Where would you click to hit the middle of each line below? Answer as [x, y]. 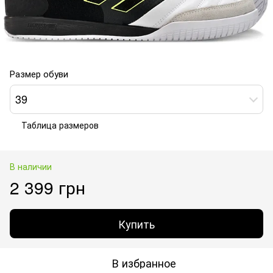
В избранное [144, 262]
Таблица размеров [60, 125]
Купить [136, 223]
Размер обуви [39, 73]
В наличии [31, 166]
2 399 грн [48, 187]
